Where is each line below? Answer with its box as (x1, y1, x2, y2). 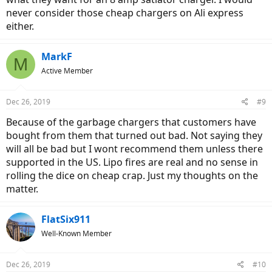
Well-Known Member (41, 228, 112, 239)
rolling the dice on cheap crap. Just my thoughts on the (6, 169, 258, 183)
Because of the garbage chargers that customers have (6, 115, 256, 129)
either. (6, 19, 34, 33)
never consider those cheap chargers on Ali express (6, 6, 243, 20)
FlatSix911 (41, 212, 90, 226)
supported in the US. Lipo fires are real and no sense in (6, 155, 258, 169)
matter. (6, 182, 38, 196)
